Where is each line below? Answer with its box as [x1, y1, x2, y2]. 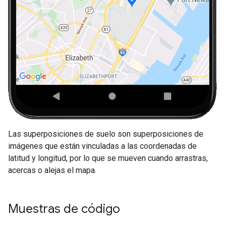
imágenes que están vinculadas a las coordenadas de [8, 141, 197, 151]
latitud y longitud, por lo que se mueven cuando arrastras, [8, 153, 208, 163]
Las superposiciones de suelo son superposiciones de [8, 129, 203, 139]
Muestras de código [8, 201, 120, 217]
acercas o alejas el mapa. [8, 165, 96, 176]
